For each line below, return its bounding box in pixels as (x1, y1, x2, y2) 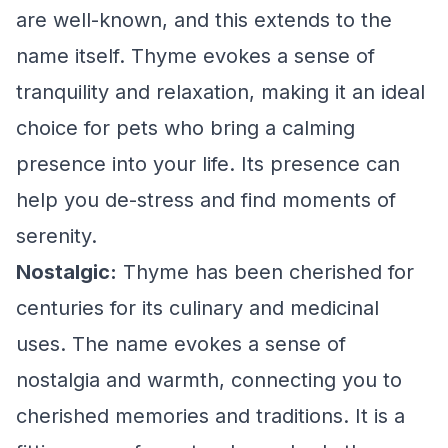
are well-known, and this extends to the (16, 8, 392, 32)
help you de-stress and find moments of (16, 188, 396, 212)
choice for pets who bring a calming (16, 116, 355, 140)
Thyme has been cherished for (117, 260, 414, 284)
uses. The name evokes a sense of (16, 332, 346, 356)
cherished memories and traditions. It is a (16, 404, 405, 428)
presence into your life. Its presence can (16, 152, 400, 176)
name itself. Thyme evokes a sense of (16, 44, 375, 68)
